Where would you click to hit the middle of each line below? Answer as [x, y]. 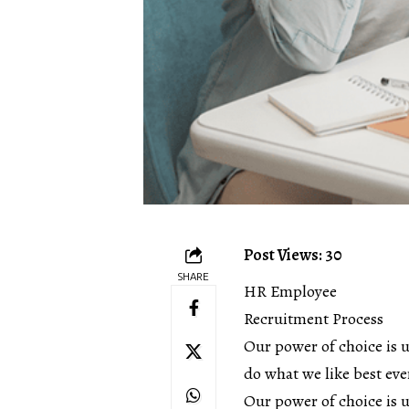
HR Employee [290, 291]
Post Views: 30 [293, 254]
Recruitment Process [314, 318]
